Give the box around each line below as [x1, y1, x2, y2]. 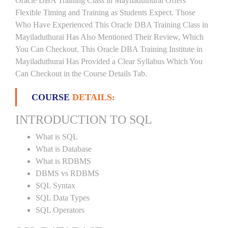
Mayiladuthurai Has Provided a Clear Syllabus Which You [15, 57, 203, 66]
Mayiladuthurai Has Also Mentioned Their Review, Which [15, 33, 204, 41]
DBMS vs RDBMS [36, 169, 99, 178]
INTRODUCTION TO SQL [15, 113, 152, 126]
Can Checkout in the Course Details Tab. [15, 69, 147, 78]
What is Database [36, 145, 92, 153]
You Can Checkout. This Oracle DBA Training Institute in [15, 45, 203, 53]
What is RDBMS [36, 157, 91, 165]
